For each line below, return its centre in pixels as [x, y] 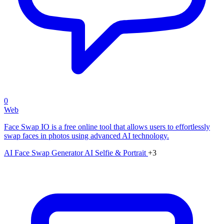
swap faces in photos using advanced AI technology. [86, 135]
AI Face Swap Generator [44, 152]
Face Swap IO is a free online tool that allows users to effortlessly [107, 126]
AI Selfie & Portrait [116, 152]
